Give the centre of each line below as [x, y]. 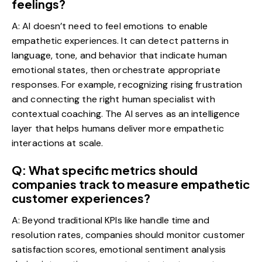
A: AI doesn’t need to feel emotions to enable [110, 26]
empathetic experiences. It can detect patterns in [120, 41]
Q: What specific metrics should [105, 170]
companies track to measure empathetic [131, 184]
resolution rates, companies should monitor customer [129, 235]
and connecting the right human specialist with [113, 99]
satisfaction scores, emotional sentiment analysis [119, 250]
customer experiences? [81, 198]
